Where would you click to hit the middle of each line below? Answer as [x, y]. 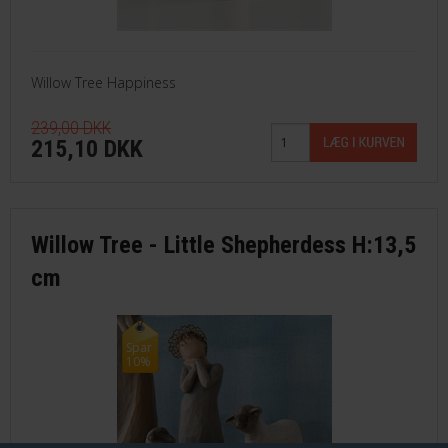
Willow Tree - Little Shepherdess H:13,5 [223, 244]
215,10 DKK [87, 148]
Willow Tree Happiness [103, 82]
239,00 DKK [71, 127]
